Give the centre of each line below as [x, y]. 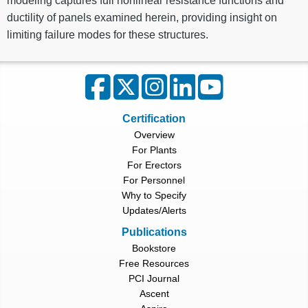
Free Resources [154, 264]
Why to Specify [154, 196]
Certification [154, 119]
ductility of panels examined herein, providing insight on [142, 18]
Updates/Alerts [154, 211]
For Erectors [154, 165]
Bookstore [154, 249]
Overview [154, 135]
